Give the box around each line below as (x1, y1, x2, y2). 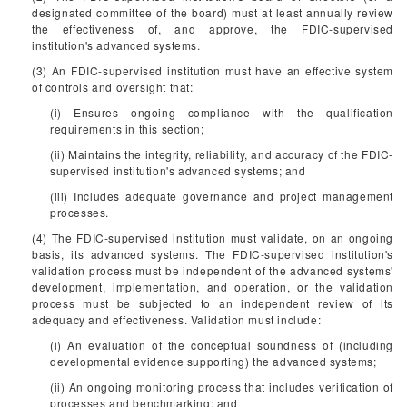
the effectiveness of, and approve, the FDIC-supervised (32, 21, 393, 36)
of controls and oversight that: (32, 79, 194, 94)
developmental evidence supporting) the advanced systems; (50, 353, 377, 369)
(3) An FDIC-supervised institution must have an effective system (32, 63, 393, 78)
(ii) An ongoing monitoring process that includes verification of (50, 379, 393, 394)
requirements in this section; (50, 121, 204, 136)
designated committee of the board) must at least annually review (32, 5, 393, 20)
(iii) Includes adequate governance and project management (50, 188, 393, 203)
